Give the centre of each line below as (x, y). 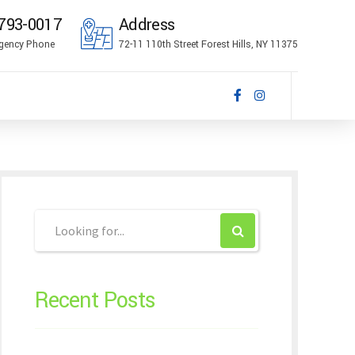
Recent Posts (95, 301)
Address (147, 25)
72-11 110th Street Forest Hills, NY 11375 (208, 44)
